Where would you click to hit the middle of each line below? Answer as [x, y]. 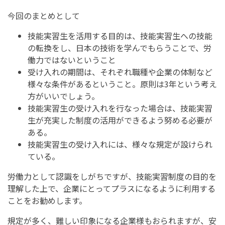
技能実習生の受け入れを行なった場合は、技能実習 [120, 108]
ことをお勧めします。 [47, 200]
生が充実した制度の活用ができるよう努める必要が [120, 120]
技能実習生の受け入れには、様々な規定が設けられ [120, 144]
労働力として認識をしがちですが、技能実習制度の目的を [112, 176]
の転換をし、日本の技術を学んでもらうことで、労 [120, 47]
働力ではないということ [72, 60]
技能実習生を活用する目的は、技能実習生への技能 [120, 35]
